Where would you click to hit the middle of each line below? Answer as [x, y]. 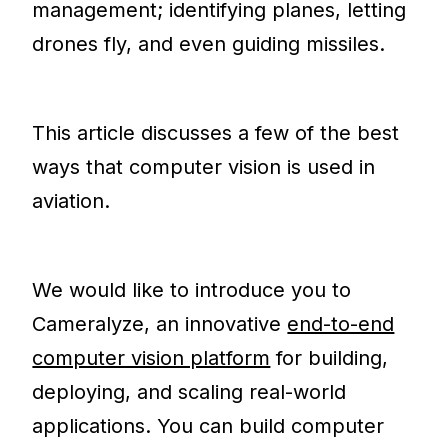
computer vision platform [151, 358]
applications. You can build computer [208, 426]
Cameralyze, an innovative [160, 324]
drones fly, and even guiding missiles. [209, 44]
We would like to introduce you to [192, 290]
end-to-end [341, 324]
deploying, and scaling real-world [189, 392]
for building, [329, 358]
